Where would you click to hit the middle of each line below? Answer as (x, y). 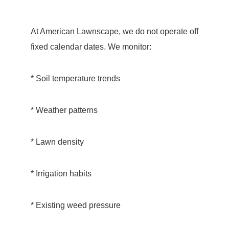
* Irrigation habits (61, 174)
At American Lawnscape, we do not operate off (114, 31)
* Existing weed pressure (75, 205)
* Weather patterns (64, 110)
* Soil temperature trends (75, 78)
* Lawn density (57, 142)
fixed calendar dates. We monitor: (91, 47)
